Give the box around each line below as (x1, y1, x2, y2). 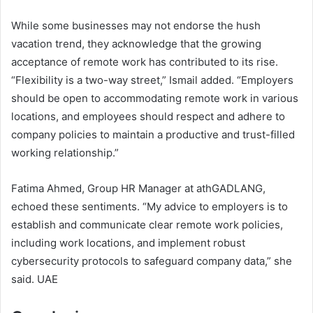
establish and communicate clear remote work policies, (11, 218, 283, 232)
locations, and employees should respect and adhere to (11, 110, 285, 124)
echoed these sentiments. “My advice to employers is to (11, 200, 288, 214)
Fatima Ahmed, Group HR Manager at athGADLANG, (11, 182, 265, 196)
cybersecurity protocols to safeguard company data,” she (11, 254, 292, 268)
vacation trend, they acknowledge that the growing (11, 37, 261, 51)
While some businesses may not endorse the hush (11, 19, 261, 33)
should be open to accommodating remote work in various (11, 92, 298, 105)
